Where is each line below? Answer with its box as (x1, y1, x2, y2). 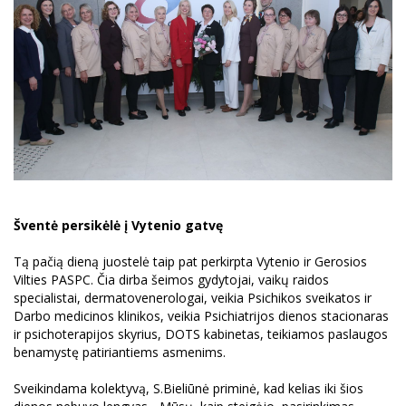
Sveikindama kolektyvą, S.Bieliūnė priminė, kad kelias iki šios (14, 380, 363, 397)
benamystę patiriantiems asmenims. (14, 343, 226, 361)
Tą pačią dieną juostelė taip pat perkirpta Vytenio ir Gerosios (14, 253, 367, 270)
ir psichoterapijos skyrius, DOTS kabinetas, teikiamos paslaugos (14, 325, 388, 343)
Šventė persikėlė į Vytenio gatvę (14, 217, 223, 234)
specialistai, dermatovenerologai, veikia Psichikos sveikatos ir (14, 289, 372, 306)
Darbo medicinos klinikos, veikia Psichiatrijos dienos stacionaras (14, 307, 389, 324)
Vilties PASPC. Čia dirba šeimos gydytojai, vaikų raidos (14, 271, 329, 288)
